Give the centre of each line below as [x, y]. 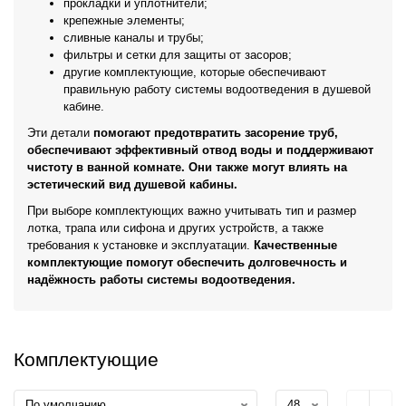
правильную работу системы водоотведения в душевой [217, 89]
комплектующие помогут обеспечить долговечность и [187, 262]
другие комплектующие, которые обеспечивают [195, 72]
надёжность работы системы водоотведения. [161, 280]
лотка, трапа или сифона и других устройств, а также [175, 228]
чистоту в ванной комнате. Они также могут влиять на [187, 167]
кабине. [84, 106]
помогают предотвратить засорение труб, [216, 133]
